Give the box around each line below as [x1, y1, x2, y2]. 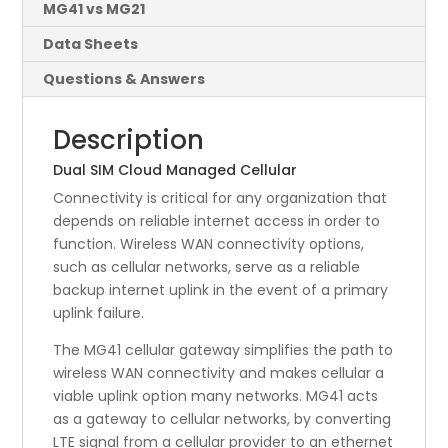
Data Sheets [43, 33, 139, 54]
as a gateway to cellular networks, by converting [53, 408, 392, 429]
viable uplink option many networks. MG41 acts [53, 385, 379, 406]
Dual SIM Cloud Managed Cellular [53, 159, 298, 180]
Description [53, 121, 205, 158]
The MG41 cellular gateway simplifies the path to [53, 339, 394, 360]
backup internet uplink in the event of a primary [53, 279, 389, 300]
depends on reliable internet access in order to [53, 210, 381, 231]
